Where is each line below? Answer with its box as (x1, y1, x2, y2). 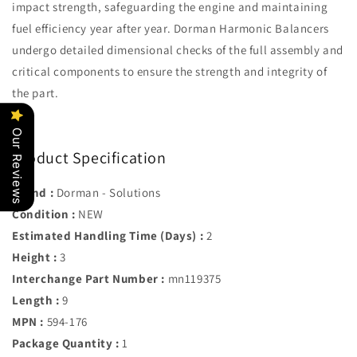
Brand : (12, 184, 54, 200)
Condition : (12, 206, 76, 222)
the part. (12, 84, 59, 100)
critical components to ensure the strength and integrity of (12, 63, 328, 79)
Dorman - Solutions (53, 184, 161, 200)
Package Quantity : (12, 335, 120, 351)
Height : (12, 249, 57, 265)
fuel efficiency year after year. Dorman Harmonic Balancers (12, 20, 329, 36)
